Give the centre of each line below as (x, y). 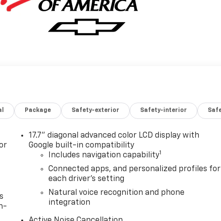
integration (70, 203)
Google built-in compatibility (82, 146)
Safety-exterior (96, 111)
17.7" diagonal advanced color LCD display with (114, 136)
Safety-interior (164, 111)
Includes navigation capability (104, 156)
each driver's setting (87, 179)
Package (38, 111)
